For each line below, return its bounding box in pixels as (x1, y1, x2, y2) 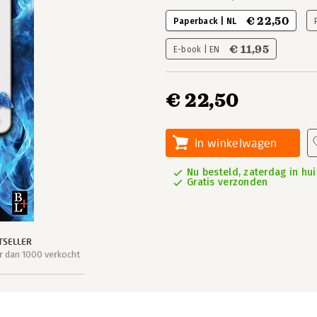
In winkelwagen (195, 136, 277, 149)
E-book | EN (173, 45, 222, 54)
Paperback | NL (173, 16, 239, 26)
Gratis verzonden (187, 176, 268, 188)
